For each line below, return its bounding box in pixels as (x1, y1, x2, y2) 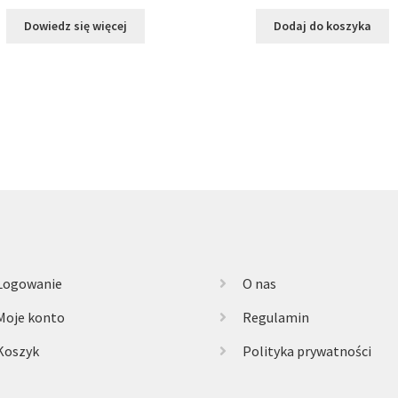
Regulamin (242, 308, 309, 327)
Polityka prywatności (242, 342, 371, 361)
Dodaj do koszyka (273, 18, 371, 35)
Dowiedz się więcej (24, 18, 128, 35)
